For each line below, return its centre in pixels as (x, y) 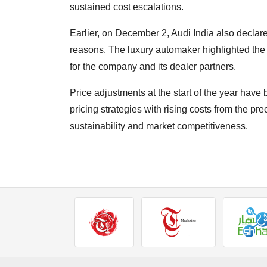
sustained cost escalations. (127, 7)
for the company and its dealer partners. (153, 67)
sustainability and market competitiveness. (159, 126)
